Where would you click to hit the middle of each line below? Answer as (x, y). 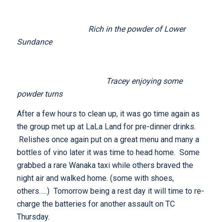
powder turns (39, 94)
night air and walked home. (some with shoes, (95, 178)
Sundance (34, 42)
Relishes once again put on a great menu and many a (108, 139)
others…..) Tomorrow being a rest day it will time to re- (110, 191)
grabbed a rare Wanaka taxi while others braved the (105, 165)
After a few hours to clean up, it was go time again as (108, 113)
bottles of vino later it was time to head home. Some (108, 152)
